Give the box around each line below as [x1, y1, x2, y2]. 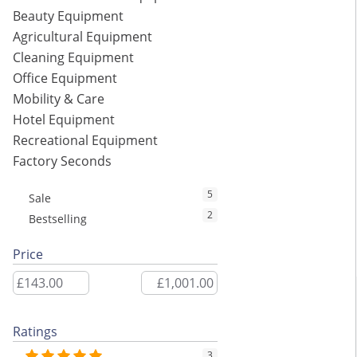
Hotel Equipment [13, 111, 115, 129]
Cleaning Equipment [13, 49, 134, 67]
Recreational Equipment [13, 131, 158, 150]
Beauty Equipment [13, 7, 124, 25]
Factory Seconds [13, 152, 112, 171]
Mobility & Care [13, 90, 104, 108]
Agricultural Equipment [13, 28, 152, 46]
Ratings [13, 323, 57, 341]
